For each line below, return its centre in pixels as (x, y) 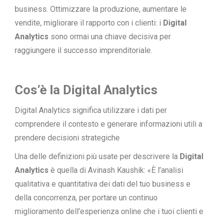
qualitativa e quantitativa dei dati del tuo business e (103, 184)
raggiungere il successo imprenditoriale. (83, 50)
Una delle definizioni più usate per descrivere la (97, 156)
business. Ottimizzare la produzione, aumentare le (101, 9)
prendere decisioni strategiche (67, 138)
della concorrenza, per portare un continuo (86, 198)
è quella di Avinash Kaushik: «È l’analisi (116, 170)
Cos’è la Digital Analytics (86, 90)
